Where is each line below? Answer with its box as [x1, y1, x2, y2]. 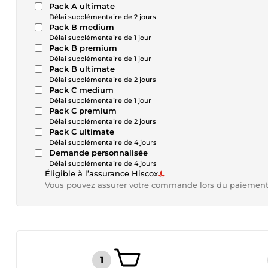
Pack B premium [49, 43, 117, 53]
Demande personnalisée [49, 148, 148, 157]
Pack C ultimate [49, 127, 114, 136]
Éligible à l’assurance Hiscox [45, 169, 158, 178]
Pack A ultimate [49, 1, 115, 11]
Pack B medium [49, 22, 114, 32]
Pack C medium [49, 85, 114, 95]
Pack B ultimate [49, 64, 115, 74]
